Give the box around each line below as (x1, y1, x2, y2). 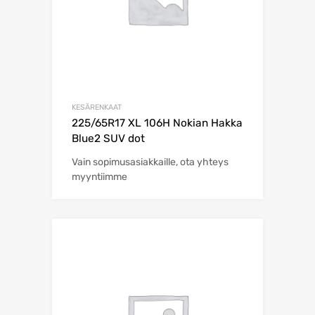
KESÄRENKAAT (72, 103, 122, 112)
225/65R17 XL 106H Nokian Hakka (72, 117, 243, 130)
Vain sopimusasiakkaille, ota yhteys (72, 156, 229, 169)
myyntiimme (72, 171, 127, 184)
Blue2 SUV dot (72, 132, 145, 146)
